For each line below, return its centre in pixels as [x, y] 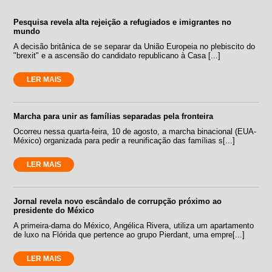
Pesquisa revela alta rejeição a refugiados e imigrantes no [123, 22]
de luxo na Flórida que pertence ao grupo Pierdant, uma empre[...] [129, 234]
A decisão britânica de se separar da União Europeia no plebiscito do [134, 46]
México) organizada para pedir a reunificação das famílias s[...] [124, 140]
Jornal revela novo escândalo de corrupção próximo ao [118, 201]
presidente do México [54, 210]
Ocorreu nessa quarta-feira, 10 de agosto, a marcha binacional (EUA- [135, 131]
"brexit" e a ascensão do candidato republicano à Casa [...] [117, 55]
